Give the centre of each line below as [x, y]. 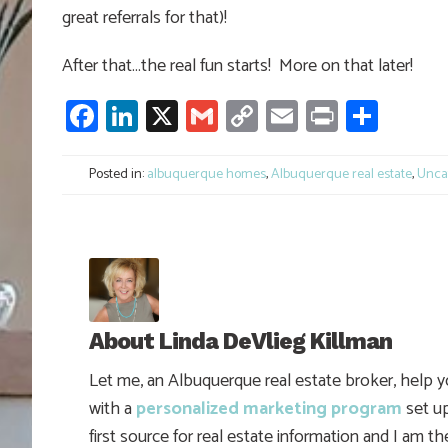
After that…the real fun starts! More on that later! [237, 66]
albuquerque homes [206, 175]
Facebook [162, 116]
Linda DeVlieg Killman [275, 341]
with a [112, 408]
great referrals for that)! [144, 18]
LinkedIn [195, 116]
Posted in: [116, 175]
